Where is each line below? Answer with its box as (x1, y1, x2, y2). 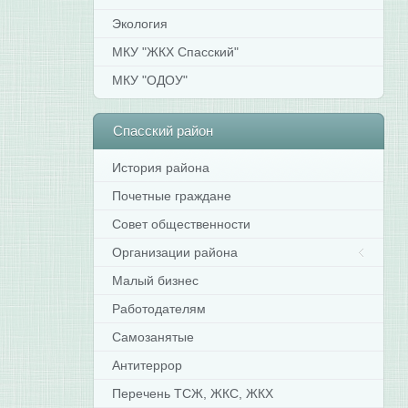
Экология (112, 16, 168, 31)
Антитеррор (112, 358, 183, 372)
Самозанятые (112, 330, 195, 344)
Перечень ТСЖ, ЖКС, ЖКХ (112, 386, 274, 401)
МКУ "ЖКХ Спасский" (112, 45, 240, 59)
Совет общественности (112, 217, 251, 231)
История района (112, 160, 210, 175)
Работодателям (112, 301, 207, 316)
